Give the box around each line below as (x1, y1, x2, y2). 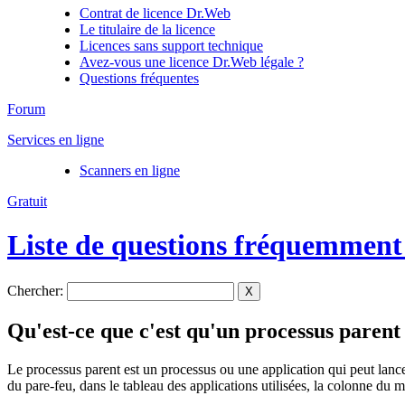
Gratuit (7, 193, 47, 209)
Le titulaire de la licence (80, 22, 215, 37)
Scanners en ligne (80, 163, 180, 178)
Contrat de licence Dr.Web (80, 5, 231, 21)
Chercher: (7, 282, 63, 298)
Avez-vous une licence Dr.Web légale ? (80, 54, 304, 70)
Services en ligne (7, 132, 104, 147)
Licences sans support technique (80, 38, 263, 53)
